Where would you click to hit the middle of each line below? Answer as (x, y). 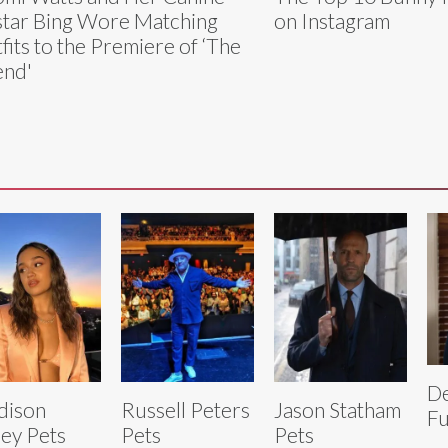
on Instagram (332, 21)
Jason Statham (337, 409)
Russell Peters (185, 409)
